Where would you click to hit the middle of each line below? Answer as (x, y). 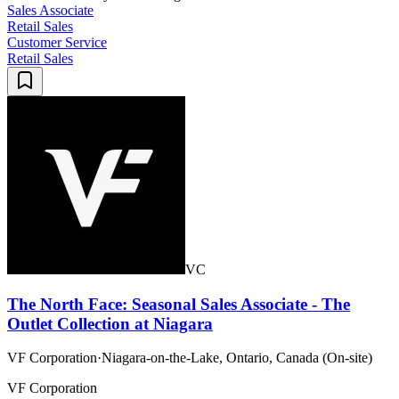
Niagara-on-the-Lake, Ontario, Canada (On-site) (237, 358)
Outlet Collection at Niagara (110, 323)
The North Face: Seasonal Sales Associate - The (179, 304)
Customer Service (57, 42)
